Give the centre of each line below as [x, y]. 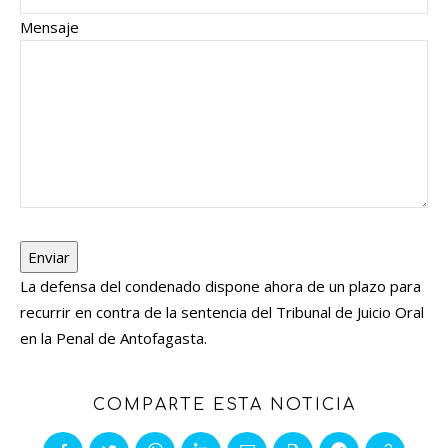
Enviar [49, 257]
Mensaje [49, 27]
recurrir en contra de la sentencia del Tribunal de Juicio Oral [222, 312]
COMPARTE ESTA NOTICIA [224, 405]
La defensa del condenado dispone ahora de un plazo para [220, 286]
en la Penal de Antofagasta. [113, 338]
